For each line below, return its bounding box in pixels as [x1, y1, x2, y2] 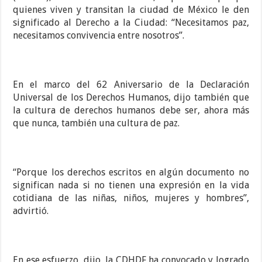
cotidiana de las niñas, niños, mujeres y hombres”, [13, 192, 249, 204]
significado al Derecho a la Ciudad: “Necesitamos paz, [13, 17, 249, 29]
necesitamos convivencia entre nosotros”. [13, 30, 185, 42]
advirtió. [13, 205, 49, 217]
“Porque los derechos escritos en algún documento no [13, 167, 249, 178]
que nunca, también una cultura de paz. [13, 118, 180, 129]
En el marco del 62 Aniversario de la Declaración [13, 79, 249, 91]
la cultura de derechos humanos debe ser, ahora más [13, 105, 249, 116]
